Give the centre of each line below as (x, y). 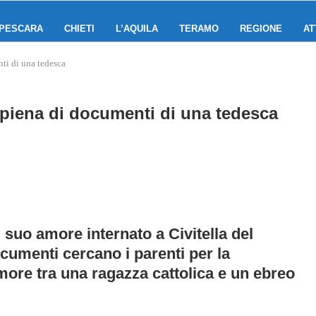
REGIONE (261, 29)
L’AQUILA (137, 29)
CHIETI (79, 29)
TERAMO (199, 29)
